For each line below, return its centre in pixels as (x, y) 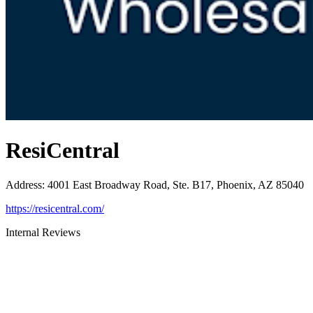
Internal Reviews (43, 232)
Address (24, 184)
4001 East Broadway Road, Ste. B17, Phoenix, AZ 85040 (176, 184)
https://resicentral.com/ (55, 208)
